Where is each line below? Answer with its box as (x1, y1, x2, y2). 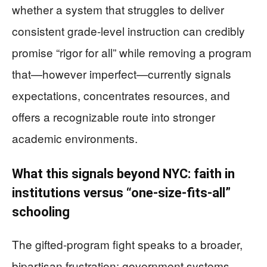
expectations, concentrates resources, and (12, 86, 230, 103)
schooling (12, 204, 70, 219)
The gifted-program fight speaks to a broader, (12, 235, 243, 252)
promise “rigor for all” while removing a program (12, 44, 252, 60)
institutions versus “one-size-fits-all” (12, 185, 231, 200)
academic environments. (12, 129, 138, 146)
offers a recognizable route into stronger (12, 108, 215, 125)
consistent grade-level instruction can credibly (12, 22, 245, 39)
